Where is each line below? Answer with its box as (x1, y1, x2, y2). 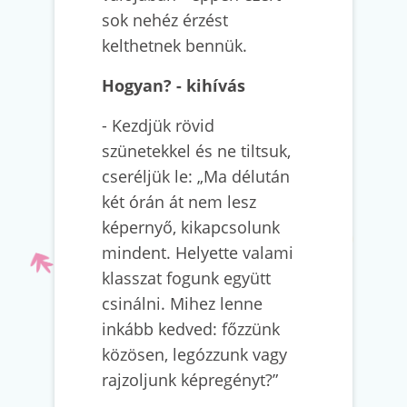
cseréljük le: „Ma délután (102, 165, 290, 187)
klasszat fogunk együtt (102, 267, 271, 289)
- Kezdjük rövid (102, 114, 214, 136)
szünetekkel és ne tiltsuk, (102, 140, 291, 162)
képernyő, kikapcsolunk (102, 216, 280, 238)
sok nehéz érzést (102, 9, 228, 31)
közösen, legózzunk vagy (102, 343, 287, 365)
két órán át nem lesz (102, 191, 256, 213)
